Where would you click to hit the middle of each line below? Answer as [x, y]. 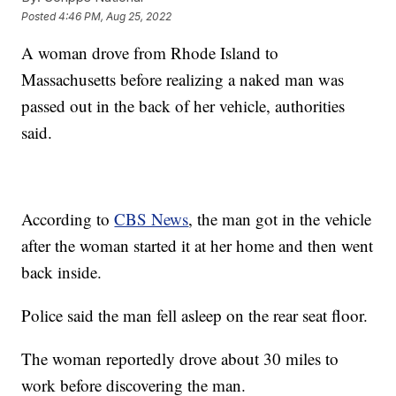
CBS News [152, 219]
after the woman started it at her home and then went [198, 246]
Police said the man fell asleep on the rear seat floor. [195, 316]
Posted [40, 16]
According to [68, 219]
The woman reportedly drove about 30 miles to [180, 359]
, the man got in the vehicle [280, 219]
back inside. [62, 272]
